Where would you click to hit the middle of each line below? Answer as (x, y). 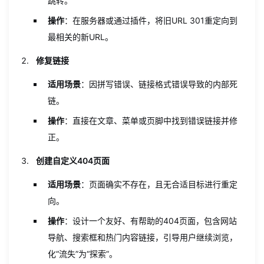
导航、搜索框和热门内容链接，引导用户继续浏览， (143, 237)
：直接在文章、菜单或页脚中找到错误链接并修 (151, 121)
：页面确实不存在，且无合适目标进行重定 (159, 184)
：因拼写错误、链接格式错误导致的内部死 (159, 84)
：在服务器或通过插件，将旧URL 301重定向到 (151, 20)
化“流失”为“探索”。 (82, 254)
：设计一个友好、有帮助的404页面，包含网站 (151, 221)
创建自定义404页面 (73, 161)
